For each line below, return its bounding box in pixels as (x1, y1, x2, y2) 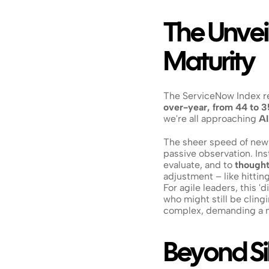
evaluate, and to (163, 159, 235, 171)
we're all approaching (163, 113, 259, 124)
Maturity (163, 51, 255, 76)
